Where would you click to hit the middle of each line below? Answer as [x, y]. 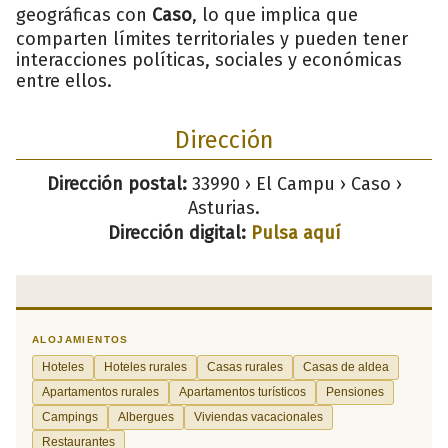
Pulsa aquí [295, 232]
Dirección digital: [176, 232]
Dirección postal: [116, 183]
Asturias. [224, 207]
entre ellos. [64, 80]
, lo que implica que [275, 14]
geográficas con [84, 14]
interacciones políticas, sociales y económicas [209, 59]
